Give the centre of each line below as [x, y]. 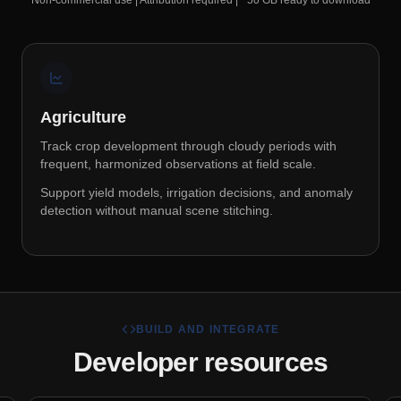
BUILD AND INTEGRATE [208, 329]
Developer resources [200, 362]
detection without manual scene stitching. [157, 210]
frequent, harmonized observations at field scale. [178, 164]
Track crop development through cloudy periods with [188, 146]
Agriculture [83, 117]
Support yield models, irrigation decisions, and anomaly [196, 192]
